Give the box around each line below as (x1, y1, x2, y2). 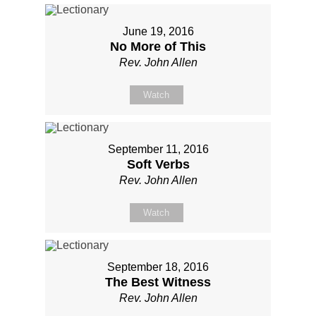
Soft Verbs (126, 157, 190, 171)
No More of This (110, 39, 206, 54)
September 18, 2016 (107, 260, 209, 273)
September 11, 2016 (107, 142, 209, 155)
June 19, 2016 (122, 25, 194, 37)
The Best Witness (105, 274, 211, 289)
